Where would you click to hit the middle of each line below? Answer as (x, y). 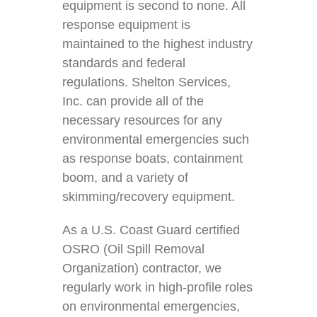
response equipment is (127, 24)
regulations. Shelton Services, (147, 82)
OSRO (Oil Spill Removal (134, 249)
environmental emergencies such (156, 139)
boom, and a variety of (126, 177)
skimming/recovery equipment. (149, 196)
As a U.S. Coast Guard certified (151, 230)
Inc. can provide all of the (133, 101)
